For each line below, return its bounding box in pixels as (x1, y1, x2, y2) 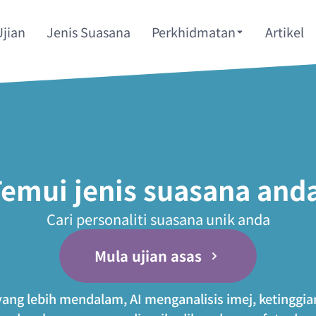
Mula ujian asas (95, 245, 202, 266)
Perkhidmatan (152, 23, 236, 41)
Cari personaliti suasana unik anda (46, 208, 270, 229)
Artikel (265, 23, 305, 41)
